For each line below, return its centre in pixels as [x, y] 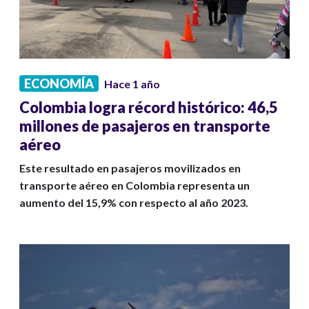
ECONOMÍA [59, 84]
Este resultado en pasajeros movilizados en [130, 168]
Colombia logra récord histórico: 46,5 [149, 108]
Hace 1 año [132, 84]
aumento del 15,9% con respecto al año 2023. [134, 203]
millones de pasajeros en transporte [145, 126]
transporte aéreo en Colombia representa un [134, 186]
